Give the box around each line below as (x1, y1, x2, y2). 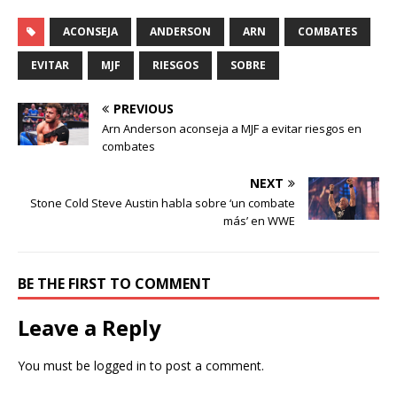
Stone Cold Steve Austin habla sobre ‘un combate (30, 194, 295, 211)
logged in (94, 356, 146, 374)
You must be (18, 356, 94, 374)
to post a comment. (146, 356, 264, 374)
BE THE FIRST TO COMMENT (18, 273, 211, 293)
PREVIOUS (113, 99, 174, 117)
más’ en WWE (223, 212, 295, 229)
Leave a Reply (18, 312, 161, 342)
